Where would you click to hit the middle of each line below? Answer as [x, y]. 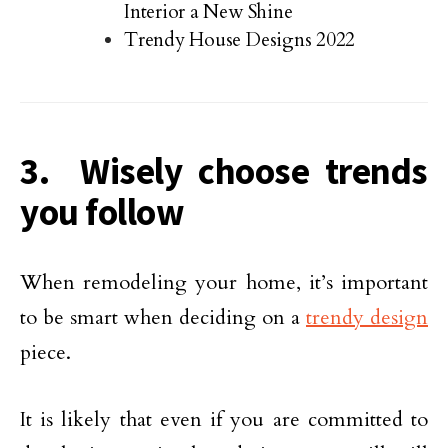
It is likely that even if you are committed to [224, 419]
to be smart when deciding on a [163, 317]
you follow [102, 211]
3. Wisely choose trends [224, 170]
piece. [45, 352]
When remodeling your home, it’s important [224, 282]
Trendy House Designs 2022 [240, 39]
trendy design [367, 317]
